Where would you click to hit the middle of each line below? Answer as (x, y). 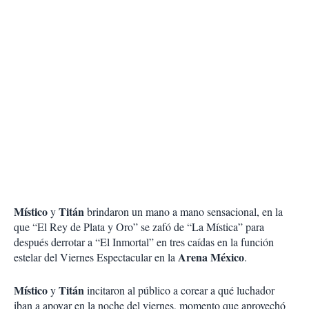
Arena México (211, 257)
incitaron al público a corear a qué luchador (179, 290)
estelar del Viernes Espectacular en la (96, 257)
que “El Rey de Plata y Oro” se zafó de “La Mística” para (139, 227)
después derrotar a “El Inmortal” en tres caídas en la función (144, 242)
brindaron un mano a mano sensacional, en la (183, 212)
